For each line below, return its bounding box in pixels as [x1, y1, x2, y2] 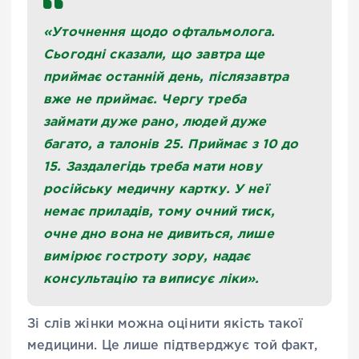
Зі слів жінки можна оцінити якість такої [27, 317, 304, 330]
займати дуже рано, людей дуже [43, 113, 267, 128]
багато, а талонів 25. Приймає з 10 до [43, 135, 299, 151]
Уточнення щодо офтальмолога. [51, 23, 276, 38]
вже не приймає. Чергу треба [43, 91, 247, 106]
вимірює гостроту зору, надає [43, 248, 251, 263]
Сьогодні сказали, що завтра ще [43, 46, 265, 61]
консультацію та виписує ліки [43, 270, 248, 285]
